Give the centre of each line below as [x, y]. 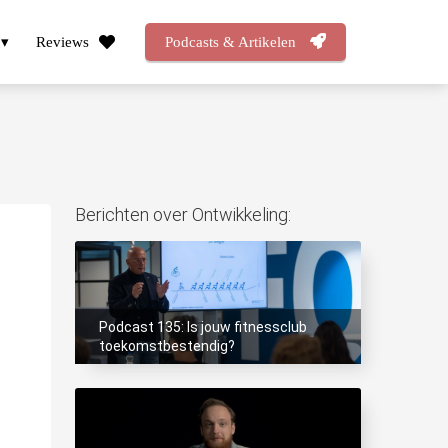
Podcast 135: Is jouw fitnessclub [202, 327]
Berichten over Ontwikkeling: [182, 214]
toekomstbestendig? [166, 346]
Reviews [62, 41]
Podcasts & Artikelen [232, 42]
